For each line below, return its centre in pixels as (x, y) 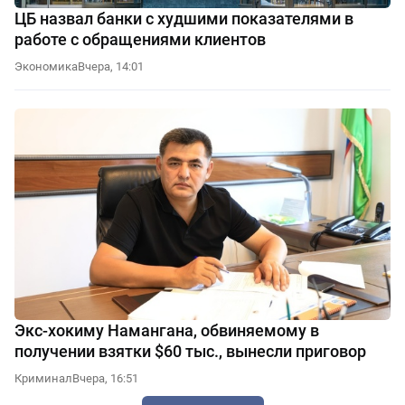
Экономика (46, 66)
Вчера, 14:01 (111, 66)
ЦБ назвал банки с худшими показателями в (184, 18)
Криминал (43, 378)
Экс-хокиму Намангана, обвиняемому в (167, 330)
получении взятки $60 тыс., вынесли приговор (190, 351)
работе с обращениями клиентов (140, 39)
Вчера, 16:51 (105, 378)
